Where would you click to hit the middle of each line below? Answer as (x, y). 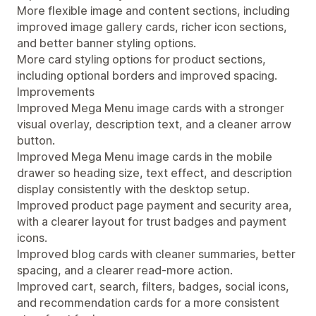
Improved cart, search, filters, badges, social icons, (153, 287)
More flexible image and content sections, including (153, 11)
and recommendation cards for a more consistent (148, 303)
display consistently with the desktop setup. (133, 189)
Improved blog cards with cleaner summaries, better (156, 254)
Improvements (56, 92)
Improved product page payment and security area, (154, 206)
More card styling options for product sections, (141, 60)
